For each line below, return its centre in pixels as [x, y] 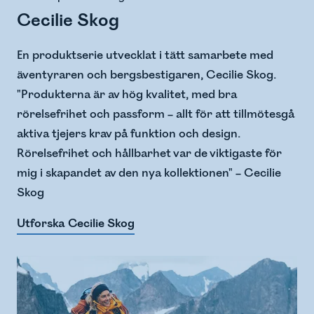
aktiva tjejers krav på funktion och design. [129, 134]
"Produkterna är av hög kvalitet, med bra [127, 95]
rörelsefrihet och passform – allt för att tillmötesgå [156, 115]
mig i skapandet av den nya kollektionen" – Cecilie [149, 173]
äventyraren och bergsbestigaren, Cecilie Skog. [146, 75]
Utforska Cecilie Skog [76, 224]
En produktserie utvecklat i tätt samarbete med [145, 56]
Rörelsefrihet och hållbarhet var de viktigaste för [149, 154]
